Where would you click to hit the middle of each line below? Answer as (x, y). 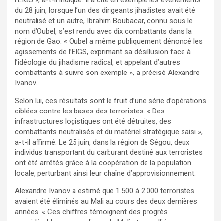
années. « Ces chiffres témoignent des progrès (91, 211)
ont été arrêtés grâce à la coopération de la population (103, 163)
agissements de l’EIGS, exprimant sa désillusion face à (103, 52)
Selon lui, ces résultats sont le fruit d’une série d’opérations (110, 100)
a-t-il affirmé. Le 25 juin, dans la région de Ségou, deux (102, 142)
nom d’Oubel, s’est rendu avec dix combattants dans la (103, 31)
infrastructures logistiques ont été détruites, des (93, 121)
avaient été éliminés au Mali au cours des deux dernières (106, 201)
